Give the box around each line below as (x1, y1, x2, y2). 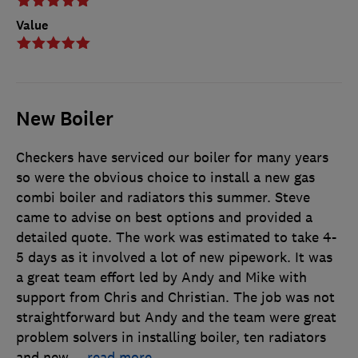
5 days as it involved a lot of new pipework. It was (16, 248, 332, 266)
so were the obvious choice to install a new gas (16, 168, 315, 186)
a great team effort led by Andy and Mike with (16, 268, 307, 286)
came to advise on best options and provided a (16, 208, 312, 226)
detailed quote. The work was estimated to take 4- (16, 228, 336, 246)
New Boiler (16, 105, 113, 132)
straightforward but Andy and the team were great (16, 308, 336, 326)
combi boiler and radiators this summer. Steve (16, 188, 310, 206)
